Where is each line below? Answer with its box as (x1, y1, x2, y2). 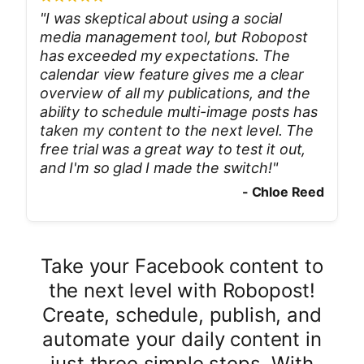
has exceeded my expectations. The (40, 47, 290, 64)
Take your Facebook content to (41, 254, 323, 278)
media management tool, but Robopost (40, 28, 308, 45)
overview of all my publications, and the (40, 84, 310, 102)
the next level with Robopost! (48, 279, 316, 302)
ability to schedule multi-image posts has (40, 103, 318, 120)
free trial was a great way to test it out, (40, 141, 306, 158)
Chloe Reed (251, 184, 324, 200)
